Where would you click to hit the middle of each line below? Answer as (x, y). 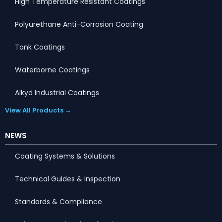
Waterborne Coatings (52, 70)
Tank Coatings (40, 47)
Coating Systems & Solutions (65, 156)
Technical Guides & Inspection (68, 179)
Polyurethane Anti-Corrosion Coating (79, 24)
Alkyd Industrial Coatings (57, 92)
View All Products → (38, 110)
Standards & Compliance (58, 201)
